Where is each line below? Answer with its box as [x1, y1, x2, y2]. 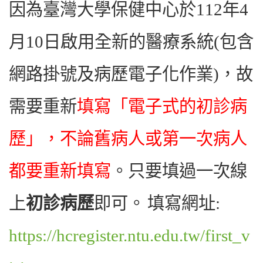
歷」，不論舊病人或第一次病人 [9, 129, 247, 149]
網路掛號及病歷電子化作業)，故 [9, 65, 253, 84]
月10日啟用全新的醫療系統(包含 [9, 32, 254, 52]
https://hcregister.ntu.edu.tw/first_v [9, 226, 250, 245]
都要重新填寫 [9, 161, 111, 181]
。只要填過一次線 [111, 161, 247, 181]
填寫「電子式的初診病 [77, 97, 247, 116]
